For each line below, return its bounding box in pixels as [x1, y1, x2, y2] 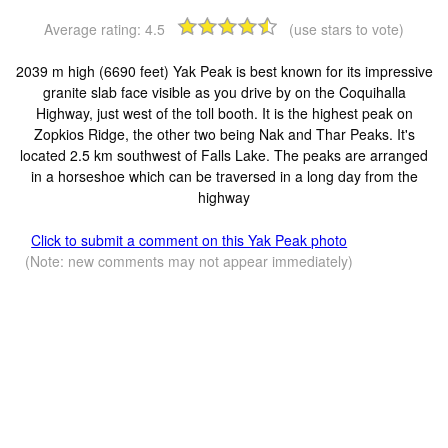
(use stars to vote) [289, 18, 404, 39]
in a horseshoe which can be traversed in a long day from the [30, 165, 418, 186]
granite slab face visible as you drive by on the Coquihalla [42, 81, 406, 102]
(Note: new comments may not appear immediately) [25, 250, 354, 271]
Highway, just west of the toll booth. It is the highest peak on [35, 102, 413, 123]
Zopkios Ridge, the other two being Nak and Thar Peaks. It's [33, 123, 415, 144]
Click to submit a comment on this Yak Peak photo [31, 229, 348, 250]
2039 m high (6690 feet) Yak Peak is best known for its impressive [15, 60, 433, 81]
